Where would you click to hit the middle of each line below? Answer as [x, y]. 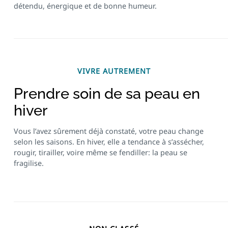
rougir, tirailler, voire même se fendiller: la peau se [100, 153]
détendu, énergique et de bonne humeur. [85, 6]
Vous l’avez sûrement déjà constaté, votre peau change [108, 131]
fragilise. [28, 163]
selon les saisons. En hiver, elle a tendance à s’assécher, [109, 142]
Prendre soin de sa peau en [107, 93]
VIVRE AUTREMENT [114, 71]
